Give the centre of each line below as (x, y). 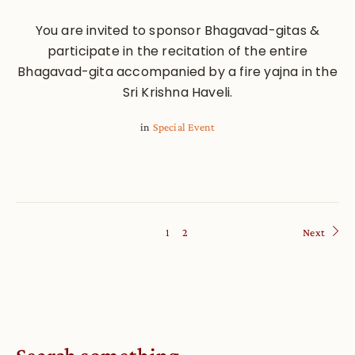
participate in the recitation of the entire (177, 51)
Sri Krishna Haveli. (177, 92)
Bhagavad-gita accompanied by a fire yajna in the (177, 71)
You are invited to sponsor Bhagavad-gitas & (177, 30)
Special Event (184, 126)
